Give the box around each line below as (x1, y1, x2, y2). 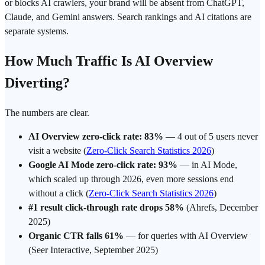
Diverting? (5, 75, 70, 91)
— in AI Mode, (177, 160, 237, 170)
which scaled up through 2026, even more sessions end (28, 174, 234, 185)
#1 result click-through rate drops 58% (28, 202, 184, 213)
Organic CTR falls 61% (28, 231, 124, 241)
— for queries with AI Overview (124, 231, 248, 241)
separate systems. (5, 26, 69, 37)
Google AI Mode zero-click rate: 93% (28, 160, 177, 170)
